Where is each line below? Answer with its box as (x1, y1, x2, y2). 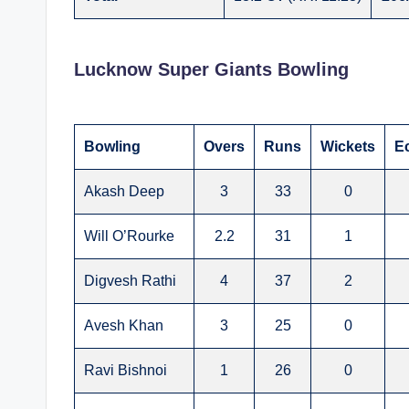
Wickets (320, 139, 375, 155)
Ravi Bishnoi (84, 362, 167, 379)
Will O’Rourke (84, 228, 174, 245)
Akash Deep (84, 184, 164, 200)
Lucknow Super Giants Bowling (74, 59, 349, 80)
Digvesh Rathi (84, 273, 176, 289)
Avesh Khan (84, 318, 163, 334)
